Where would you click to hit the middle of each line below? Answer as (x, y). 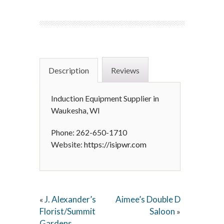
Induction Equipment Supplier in (105, 98)
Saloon (162, 211)
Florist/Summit (67, 211)
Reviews (125, 70)
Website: (67, 144)
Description (69, 70)
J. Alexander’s (70, 199)
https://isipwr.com (115, 144)
